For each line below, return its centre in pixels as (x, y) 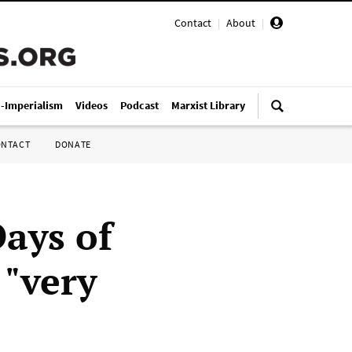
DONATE (73, 144)
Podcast (139, 105)
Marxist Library (208, 105)
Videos (92, 105)
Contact (193, 23)
